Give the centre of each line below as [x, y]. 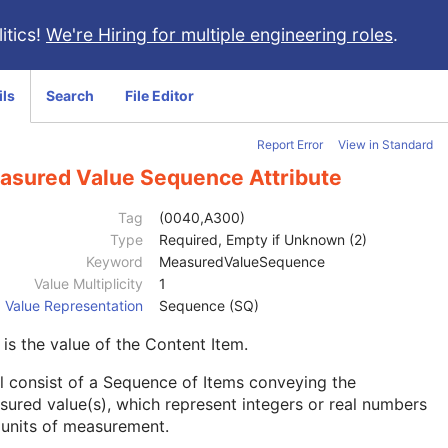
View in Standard [385, 144]
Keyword [114, 262]
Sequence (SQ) [209, 306]
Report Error [290, 144]
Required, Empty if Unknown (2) [263, 240]
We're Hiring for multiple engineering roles [219, 34]
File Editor [159, 95]
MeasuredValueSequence [242, 262]
